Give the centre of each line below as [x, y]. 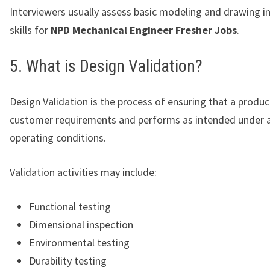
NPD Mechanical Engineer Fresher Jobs [144, 30]
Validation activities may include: [83, 172]
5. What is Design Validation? [106, 66]
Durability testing [68, 261]
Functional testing [70, 207]
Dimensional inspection [81, 225]
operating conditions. [58, 138]
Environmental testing [79, 243]
